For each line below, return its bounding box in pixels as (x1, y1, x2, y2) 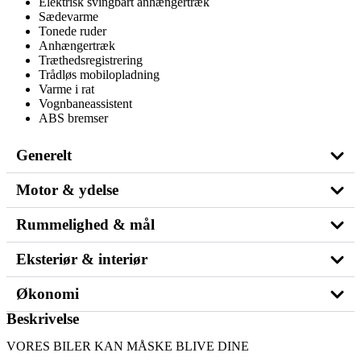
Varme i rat (39, 81, 94, 96)
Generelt (16, 146, 72, 164)
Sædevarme (39, 9, 98, 23)
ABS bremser (39, 110, 108, 125)
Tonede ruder (39, 23, 106, 38)
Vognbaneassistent (39, 96, 132, 110)
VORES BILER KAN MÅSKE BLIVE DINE (6, 338, 249, 353)
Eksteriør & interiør (16, 250, 147, 268)
